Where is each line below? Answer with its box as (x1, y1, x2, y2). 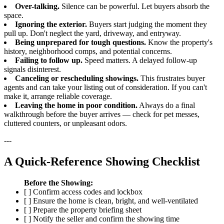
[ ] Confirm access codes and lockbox (24, 187, 142, 196)
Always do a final (137, 100, 195, 109)
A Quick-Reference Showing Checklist (4, 154, 200, 168)
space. (4, 10, 23, 19)
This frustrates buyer (138, 73, 205, 82)
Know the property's (146, 37, 212, 46)
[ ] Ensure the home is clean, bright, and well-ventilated (24, 196, 198, 205)
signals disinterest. (4, 64, 61, 73)
